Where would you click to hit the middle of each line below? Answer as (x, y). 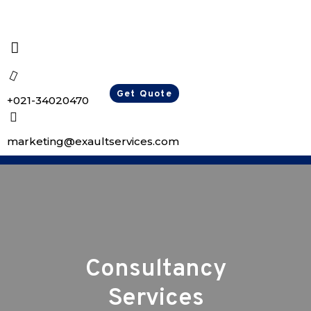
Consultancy (155, 269)
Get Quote (144, 94)
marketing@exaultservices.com (93, 141)
